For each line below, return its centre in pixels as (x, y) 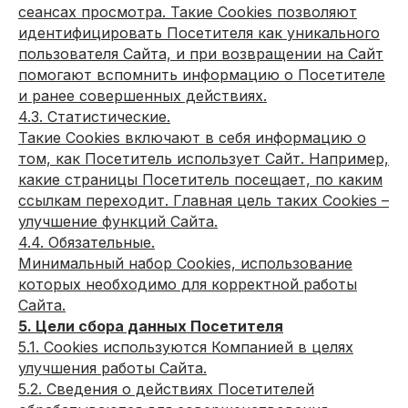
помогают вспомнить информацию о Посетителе (202, 75)
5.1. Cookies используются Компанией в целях (186, 347)
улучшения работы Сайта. (112, 368)
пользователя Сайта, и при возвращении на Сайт (201, 54)
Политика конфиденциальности (100, 42)
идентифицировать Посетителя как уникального (199, 33)
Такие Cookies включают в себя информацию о (192, 138)
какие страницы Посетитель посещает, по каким (200, 179)
